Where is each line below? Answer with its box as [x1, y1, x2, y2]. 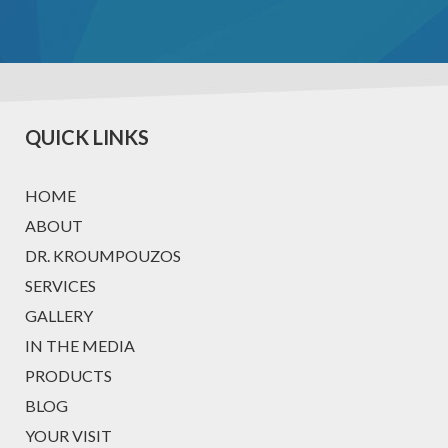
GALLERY [25, 305, 93, 325]
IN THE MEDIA [25, 335, 135, 355]
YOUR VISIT [25, 425, 112, 445]
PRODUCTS [25, 365, 112, 385]
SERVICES [25, 275, 96, 295]
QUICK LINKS [25, 124, 149, 149]
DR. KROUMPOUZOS [25, 245, 181, 265]
